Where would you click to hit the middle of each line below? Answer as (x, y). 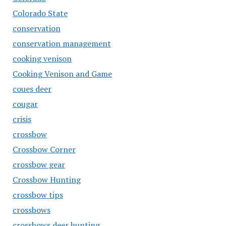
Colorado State (40, 13)
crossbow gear (39, 164)
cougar (25, 104)
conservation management (62, 43)
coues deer (32, 89)
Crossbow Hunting (46, 180)
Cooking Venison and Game (62, 74)
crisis (22, 119)
